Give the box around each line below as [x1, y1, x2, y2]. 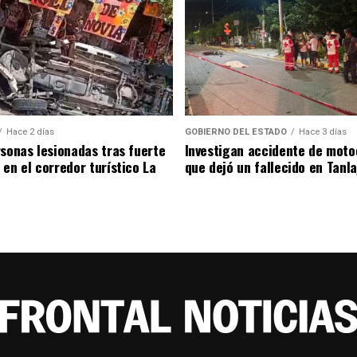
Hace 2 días [6, 127, 54, 138]
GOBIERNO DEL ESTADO [184, 127, 287, 138]
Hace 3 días [298, 127, 347, 138]
